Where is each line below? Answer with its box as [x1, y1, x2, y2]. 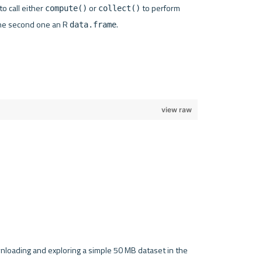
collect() [98, 3, 140, 13]
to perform [140, 1, 180, 15]
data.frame [69, 19, 116, 29]
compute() [44, 3, 87, 13]
